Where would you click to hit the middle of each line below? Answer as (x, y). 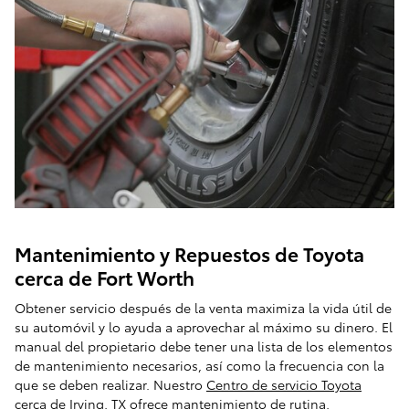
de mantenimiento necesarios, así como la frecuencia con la (199, 366)
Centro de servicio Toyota (284, 385)
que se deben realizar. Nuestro (110, 385)
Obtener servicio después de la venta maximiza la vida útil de (203, 308)
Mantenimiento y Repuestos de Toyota (189, 253)
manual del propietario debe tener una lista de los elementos (204, 346)
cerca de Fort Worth (105, 277)
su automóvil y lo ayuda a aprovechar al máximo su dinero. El (204, 327)
